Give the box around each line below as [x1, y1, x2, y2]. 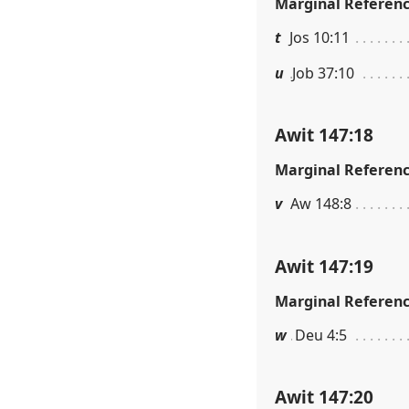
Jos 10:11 [289, 26, 350, 47]
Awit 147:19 [275, 253, 373, 278]
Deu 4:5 [295, 324, 347, 345]
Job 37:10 [292, 62, 354, 83]
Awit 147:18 [275, 122, 373, 148]
